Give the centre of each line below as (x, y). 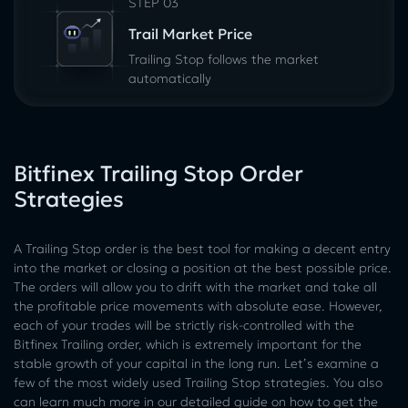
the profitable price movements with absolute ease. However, (198, 306)
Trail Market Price (190, 33)
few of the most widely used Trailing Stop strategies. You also (198, 382)
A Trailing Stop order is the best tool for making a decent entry (202, 248)
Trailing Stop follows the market (224, 59)
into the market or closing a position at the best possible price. (203, 267)
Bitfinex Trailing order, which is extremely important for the (188, 344)
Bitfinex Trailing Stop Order (158, 173)
